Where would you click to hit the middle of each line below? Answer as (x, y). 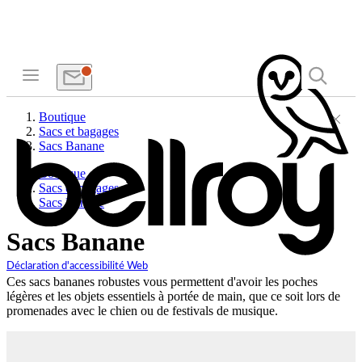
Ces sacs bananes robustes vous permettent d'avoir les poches (162, 281)
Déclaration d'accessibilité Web (77, 267)
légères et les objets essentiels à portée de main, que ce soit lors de (173, 296)
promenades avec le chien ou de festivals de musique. (142, 310)
